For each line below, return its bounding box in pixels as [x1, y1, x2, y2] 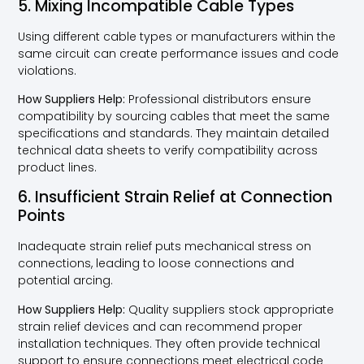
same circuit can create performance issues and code [18, 45, 340, 62]
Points [18, 205, 66, 227]
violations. [18, 62, 77, 79]
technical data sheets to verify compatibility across [18, 142, 318, 159]
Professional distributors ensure [125, 91, 312, 108]
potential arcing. [18, 272, 114, 289]
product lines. [18, 159, 97, 176]
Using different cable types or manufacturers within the [18, 28, 336, 45]
